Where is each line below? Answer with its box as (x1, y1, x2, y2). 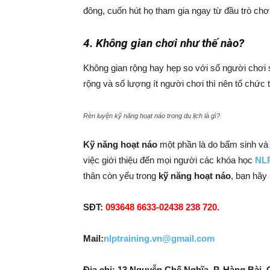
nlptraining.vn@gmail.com (104, 233, 215, 243)
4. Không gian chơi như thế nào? (83, 36, 244, 50)
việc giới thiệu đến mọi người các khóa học (83, 155, 255, 165)
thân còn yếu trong (83, 171, 159, 181)
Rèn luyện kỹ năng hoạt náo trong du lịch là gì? (83, 112, 220, 119)
